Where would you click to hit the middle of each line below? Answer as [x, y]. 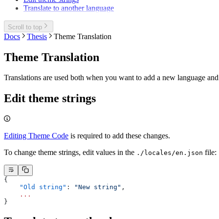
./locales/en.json [170, 153]
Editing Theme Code [36, 136]
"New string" [98, 187]
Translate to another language [69, 8]
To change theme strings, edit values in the [70, 153]
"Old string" [35, 187]
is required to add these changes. [119, 136]
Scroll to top [25, 27]
